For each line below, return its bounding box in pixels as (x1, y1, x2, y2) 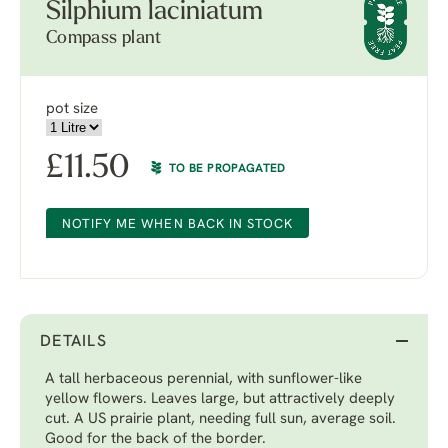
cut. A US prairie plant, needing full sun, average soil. (45, 412, 396, 427)
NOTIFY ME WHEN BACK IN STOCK (62, 218, 294, 231)
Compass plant (46, 29, 162, 48)
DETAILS (40, 334, 107, 350)
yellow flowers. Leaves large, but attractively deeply (45, 392, 395, 407)
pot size (46, 102, 98, 117)
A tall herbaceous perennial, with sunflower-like (45, 372, 362, 387)
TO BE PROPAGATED (169, 163, 286, 175)
